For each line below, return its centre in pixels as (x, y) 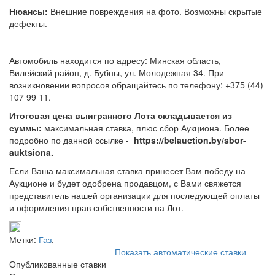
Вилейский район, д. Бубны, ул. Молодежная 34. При (117, 72)
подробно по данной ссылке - (72, 140)
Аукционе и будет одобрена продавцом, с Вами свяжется (125, 183)
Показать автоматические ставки (180, 251)
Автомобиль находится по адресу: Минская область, (115, 60)
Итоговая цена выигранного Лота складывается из (121, 115)
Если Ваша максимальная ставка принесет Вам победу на (127, 170)
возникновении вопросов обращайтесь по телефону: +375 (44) (136, 84)
